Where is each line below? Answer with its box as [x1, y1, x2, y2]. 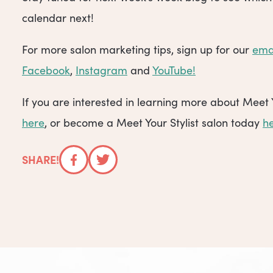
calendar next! [22, 10, 94, 25]
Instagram [76, 63, 127, 78]
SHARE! [22, 152, 59, 168]
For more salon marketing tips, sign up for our [22, 42, 252, 57]
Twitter [102, 162, 137, 177]
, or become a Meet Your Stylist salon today [44, 115, 263, 130]
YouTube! [152, 63, 196, 78]
